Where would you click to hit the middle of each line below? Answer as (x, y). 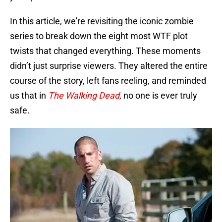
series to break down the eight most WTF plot (99, 36)
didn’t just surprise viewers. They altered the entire (109, 66)
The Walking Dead (84, 96)
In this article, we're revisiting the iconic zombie (102, 21)
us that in (29, 96)
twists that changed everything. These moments (105, 51)
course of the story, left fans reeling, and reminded (108, 81)
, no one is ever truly (158, 96)
